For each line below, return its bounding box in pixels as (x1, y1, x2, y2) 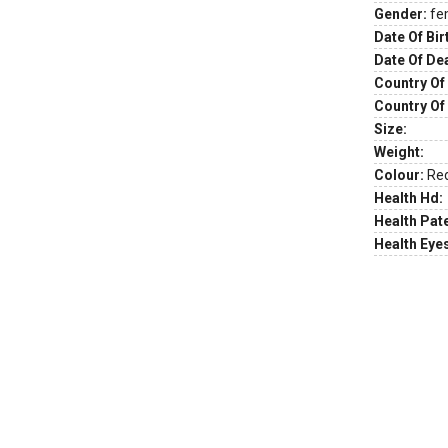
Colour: (374, 167, 424, 183)
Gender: (374, 6, 427, 22)
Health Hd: (374, 190, 443, 206)
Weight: (374, 144, 424, 160)
